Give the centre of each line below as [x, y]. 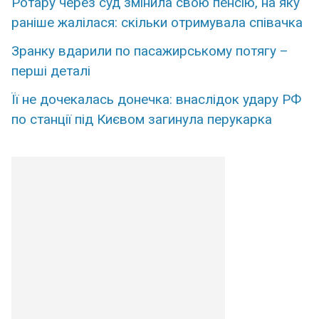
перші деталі [51, 71]
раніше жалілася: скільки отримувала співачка [157, 23]
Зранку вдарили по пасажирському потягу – [150, 51]
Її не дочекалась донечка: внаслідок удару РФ [156, 100]
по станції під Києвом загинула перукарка [142, 120]
